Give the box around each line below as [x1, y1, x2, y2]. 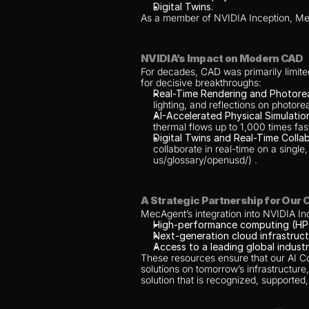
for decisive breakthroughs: [141, 77, 261, 88]
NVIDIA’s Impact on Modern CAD [141, 52, 303, 65]
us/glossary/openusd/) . [153, 154, 257, 166]
